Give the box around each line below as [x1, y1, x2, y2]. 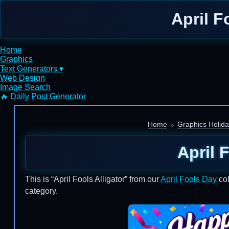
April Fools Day [161, 175, 217, 184]
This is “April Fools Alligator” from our [25, 175, 161, 184]
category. [25, 187, 58, 195]
